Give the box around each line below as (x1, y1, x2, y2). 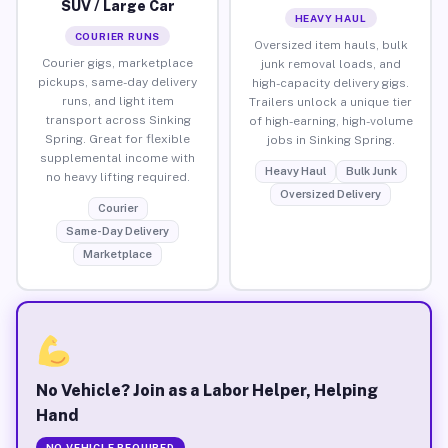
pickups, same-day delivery (38, 74, 197, 89)
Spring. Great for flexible (45, 131, 190, 146)
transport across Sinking (44, 112, 191, 127)
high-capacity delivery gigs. (252, 75, 409, 90)
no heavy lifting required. (45, 169, 190, 184)
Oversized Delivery (280, 187, 381, 200)
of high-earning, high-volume (248, 113, 413, 128)
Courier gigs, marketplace (42, 55, 193, 70)
